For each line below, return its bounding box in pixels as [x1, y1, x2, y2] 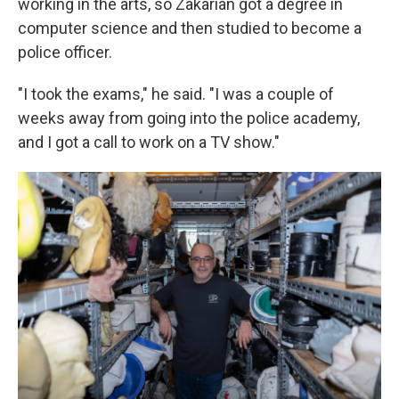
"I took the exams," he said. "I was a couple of [18, 85, 334, 104]
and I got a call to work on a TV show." [18, 133, 280, 152]
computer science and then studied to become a [18, 19, 362, 38]
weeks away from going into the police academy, [18, 109, 360, 128]
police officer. [18, 43, 112, 62]
